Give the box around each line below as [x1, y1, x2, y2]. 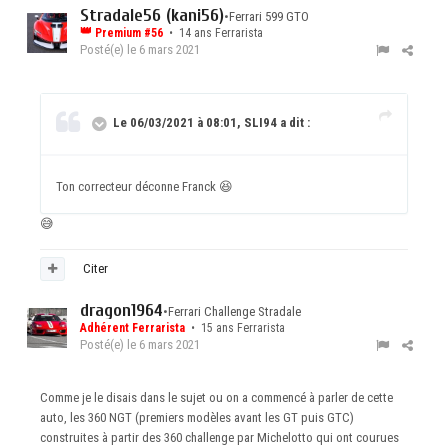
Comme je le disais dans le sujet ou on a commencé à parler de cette [40, 390, 393, 406]
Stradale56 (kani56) [80, 5, 224, 27]
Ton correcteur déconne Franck [56, 179, 219, 195]
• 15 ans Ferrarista [188, 321, 285, 336]
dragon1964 [80, 300, 163, 322]
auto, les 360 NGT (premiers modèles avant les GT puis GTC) [40, 410, 354, 426]
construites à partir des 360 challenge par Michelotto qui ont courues [40, 430, 399, 446]
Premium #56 [92, 26, 166, 41]
